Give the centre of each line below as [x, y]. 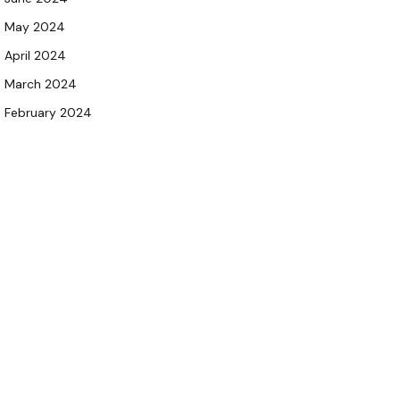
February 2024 [48, 112]
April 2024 [35, 55]
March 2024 [41, 83]
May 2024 [35, 26]
